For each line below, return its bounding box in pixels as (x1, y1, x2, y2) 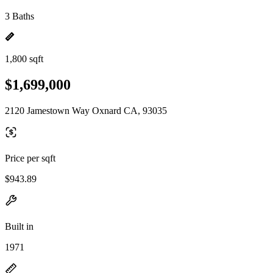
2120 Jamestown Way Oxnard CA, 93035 (5, 105, 167, 116)
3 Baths (5, 11, 34, 21)
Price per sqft (5, 152, 55, 163)
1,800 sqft (5, 54, 43, 64)
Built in (5, 221, 34, 232)
